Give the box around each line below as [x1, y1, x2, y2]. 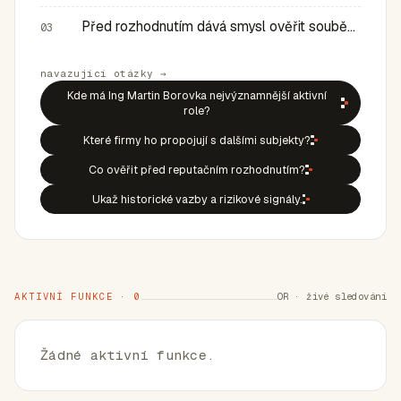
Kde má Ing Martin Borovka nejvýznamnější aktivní [67, 88, 327, 103]
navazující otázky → [40, 67, 167, 80]
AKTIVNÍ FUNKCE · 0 [14, 290, 142, 303]
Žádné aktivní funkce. [40, 346, 216, 363]
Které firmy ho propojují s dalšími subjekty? [83, 132, 311, 148]
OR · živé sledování [277, 290, 387, 303]
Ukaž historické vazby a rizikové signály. [91, 192, 303, 207]
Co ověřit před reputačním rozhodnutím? [89, 162, 305, 177]
